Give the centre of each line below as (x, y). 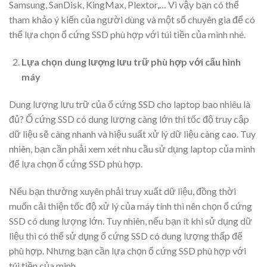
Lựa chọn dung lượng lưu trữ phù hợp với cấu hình (131, 62)
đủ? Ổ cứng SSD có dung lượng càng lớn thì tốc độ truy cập (129, 119)
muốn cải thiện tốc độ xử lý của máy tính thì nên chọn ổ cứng (131, 206)
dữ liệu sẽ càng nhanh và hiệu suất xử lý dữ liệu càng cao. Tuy (132, 133)
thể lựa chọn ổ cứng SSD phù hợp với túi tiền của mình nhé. (127, 35)
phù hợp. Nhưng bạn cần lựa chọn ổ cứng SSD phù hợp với (128, 250)
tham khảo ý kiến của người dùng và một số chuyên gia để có (132, 20)
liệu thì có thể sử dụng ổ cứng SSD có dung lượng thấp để (126, 235)
